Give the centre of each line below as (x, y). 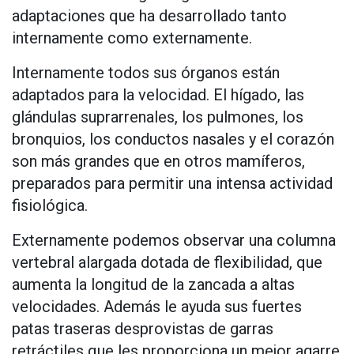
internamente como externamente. (132, 38)
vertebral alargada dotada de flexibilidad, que (167, 263)
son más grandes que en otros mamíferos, (158, 162)
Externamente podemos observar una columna (174, 241)
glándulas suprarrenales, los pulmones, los (158, 117)
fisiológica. (50, 206)
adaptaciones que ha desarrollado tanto (149, 16)
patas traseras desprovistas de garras (143, 329)
